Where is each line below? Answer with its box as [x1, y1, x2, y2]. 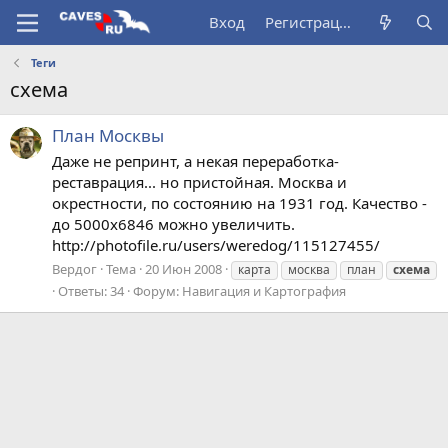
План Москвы [52, 124, 164, 148]
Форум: [133, 281, 182, 300]
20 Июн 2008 [145, 259, 222, 278]
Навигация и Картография [182, 281, 346, 300]
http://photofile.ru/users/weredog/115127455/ [52, 235, 380, 256]
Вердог [52, 259, 97, 278]
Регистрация [339, 12, 352, 32]
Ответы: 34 [58, 281, 124, 300]
